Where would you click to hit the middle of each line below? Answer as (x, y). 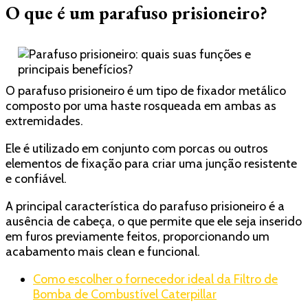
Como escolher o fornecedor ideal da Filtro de (155, 279)
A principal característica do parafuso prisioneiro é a (145, 206)
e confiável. (37, 178)
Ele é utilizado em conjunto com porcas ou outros (137, 148)
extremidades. (46, 121)
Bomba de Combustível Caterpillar (125, 294)
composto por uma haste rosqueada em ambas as (141, 106)
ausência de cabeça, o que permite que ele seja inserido (154, 221)
